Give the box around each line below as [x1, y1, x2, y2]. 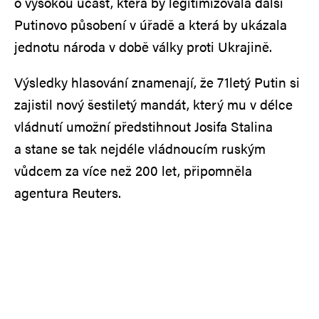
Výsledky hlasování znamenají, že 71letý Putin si [14, 73, 300, 93]
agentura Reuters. [14, 183, 121, 203]
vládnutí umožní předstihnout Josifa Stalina [14, 117, 273, 137]
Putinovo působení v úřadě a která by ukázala [14, 15, 287, 35]
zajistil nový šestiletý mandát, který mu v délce [14, 95, 293, 115]
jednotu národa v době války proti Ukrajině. [14, 37, 272, 57]
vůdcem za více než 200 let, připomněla [14, 161, 252, 181]
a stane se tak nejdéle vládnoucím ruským [14, 139, 266, 159]
